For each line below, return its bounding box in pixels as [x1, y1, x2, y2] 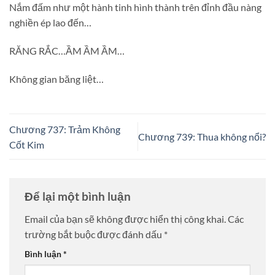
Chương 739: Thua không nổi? [138, 131, 266, 143]
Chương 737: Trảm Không [9, 123, 120, 135]
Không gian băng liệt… [9, 72, 104, 85]
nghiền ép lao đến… [9, 17, 91, 29]
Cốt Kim [9, 138, 44, 150]
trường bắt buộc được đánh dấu [25, 228, 164, 241]
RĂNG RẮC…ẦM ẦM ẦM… [9, 44, 125, 56]
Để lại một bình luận [25, 188, 133, 203]
